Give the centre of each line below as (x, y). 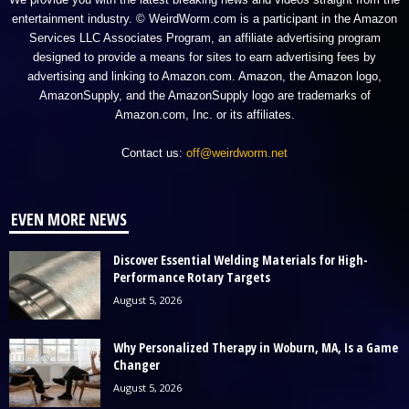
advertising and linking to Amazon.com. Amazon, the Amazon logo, (204, 76)
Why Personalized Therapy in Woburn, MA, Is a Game (256, 347)
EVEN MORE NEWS (69, 219)
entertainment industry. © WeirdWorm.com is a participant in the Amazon (204, 18)
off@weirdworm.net (237, 152)
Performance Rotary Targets (192, 277)
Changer (136, 364)
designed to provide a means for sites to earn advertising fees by (204, 57)
